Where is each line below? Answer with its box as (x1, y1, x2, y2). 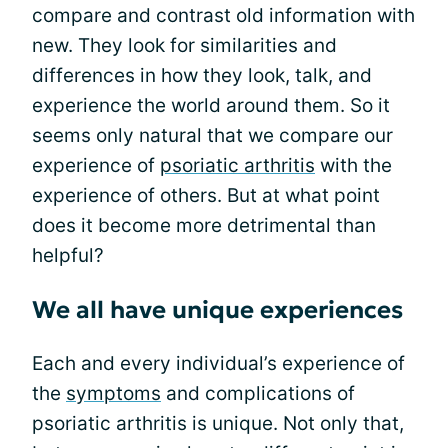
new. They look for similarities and (32, 34, 337, 57)
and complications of (161, 382, 355, 405)
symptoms (66, 382, 161, 405)
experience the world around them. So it (32, 94, 390, 117)
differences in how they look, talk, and (32, 64, 372, 87)
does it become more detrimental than (32, 214, 376, 237)
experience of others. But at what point (32, 184, 380, 207)
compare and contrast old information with (32, 4, 415, 27)
